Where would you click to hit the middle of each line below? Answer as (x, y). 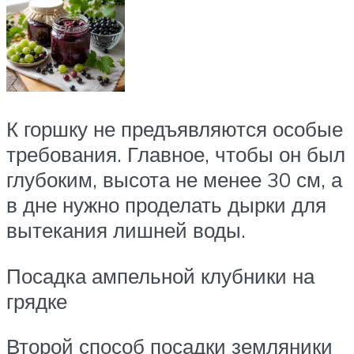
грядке (37, 301)
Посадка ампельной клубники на (160, 275)
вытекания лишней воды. (126, 230)
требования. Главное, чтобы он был (176, 154)
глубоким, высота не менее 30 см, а (174, 180)
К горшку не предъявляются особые (175, 129)
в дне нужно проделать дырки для (166, 205)
